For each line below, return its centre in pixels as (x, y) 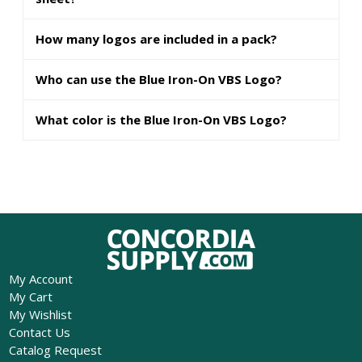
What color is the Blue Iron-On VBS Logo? (161, 120)
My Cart (30, 297)
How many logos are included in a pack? (156, 39)
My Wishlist (40, 314)
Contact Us (39, 332)
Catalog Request (55, 350)
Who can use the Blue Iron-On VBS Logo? (159, 79)
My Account (40, 279)
